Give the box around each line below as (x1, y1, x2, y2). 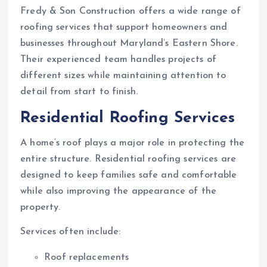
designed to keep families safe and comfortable (20, 170, 237, 181)
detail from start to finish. (20, 86, 138, 97)
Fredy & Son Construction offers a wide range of (20, 6, 241, 16)
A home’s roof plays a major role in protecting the (20, 138, 245, 148)
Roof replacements (44, 253, 129, 263)
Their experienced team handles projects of (20, 54, 216, 64)
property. (20, 203, 61, 213)
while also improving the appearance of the (20, 187, 216, 197)
